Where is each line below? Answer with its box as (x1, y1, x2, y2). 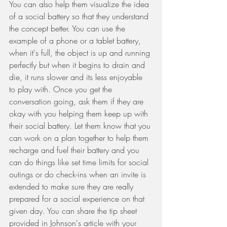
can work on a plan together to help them (9, 132, 151, 143)
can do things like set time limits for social (9, 157, 151, 168)
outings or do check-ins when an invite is (9, 169, 148, 180)
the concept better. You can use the (9, 23, 128, 34)
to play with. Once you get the (9, 84, 115, 95)
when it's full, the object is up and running (9, 47, 153, 58)
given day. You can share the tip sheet (9, 205, 139, 216)
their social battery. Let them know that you (9, 120, 153, 131)
